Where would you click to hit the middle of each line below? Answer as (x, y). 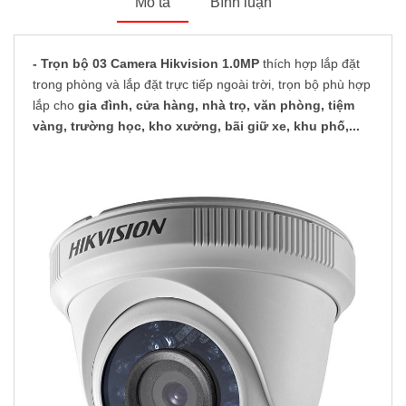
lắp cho (55, 106)
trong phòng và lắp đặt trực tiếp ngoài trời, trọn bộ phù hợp (202, 85)
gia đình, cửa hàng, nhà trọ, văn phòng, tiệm (216, 106)
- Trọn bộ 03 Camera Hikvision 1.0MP (146, 64)
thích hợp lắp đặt (309, 64)
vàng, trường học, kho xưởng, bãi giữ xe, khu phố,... (196, 126)
